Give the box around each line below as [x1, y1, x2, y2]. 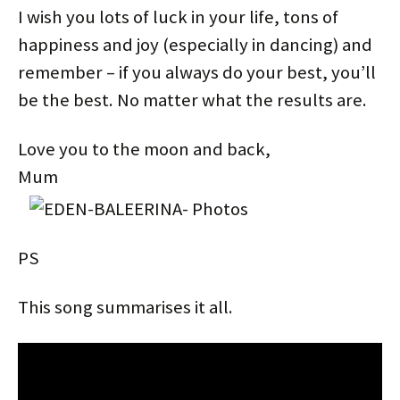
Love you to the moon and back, [18, 137, 271, 161]
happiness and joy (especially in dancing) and [18, 32, 372, 56]
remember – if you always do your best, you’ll [18, 60, 376, 84]
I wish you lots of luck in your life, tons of [18, 4, 338, 29]
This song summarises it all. [18, 295, 233, 319]
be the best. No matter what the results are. [18, 87, 367, 112]
